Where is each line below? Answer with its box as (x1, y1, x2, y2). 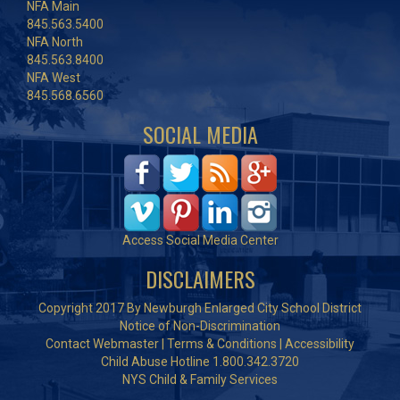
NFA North (27, 35, 83, 50)
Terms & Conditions (167, 337, 277, 352)
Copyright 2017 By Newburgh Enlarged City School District (38, 301, 362, 316)
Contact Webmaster (46, 337, 159, 352)
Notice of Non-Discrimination (120, 319, 280, 334)
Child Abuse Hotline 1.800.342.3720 (101, 354, 299, 370)
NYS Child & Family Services (122, 372, 278, 387)
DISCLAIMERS (145, 262, 255, 296)
